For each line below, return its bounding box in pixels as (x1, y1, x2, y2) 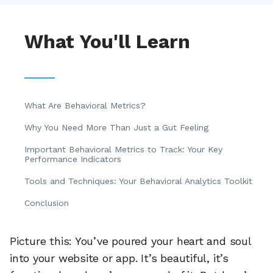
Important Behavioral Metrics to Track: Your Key (24, 144, 222, 155)
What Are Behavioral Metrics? (24, 101, 149, 111)
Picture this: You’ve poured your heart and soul (10, 235, 251, 248)
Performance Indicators (24, 154, 121, 165)
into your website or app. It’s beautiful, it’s (10, 252, 229, 265)
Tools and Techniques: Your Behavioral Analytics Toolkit (24, 176, 252, 186)
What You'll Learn (24, 30, 190, 54)
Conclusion (24, 198, 69, 208)
